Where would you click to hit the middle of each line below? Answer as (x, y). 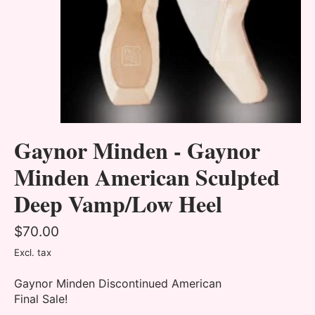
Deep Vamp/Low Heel (118, 204)
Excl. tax (33, 253)
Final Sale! (41, 299)
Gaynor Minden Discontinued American (118, 284)
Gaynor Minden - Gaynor (137, 150)
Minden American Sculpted (147, 177)
